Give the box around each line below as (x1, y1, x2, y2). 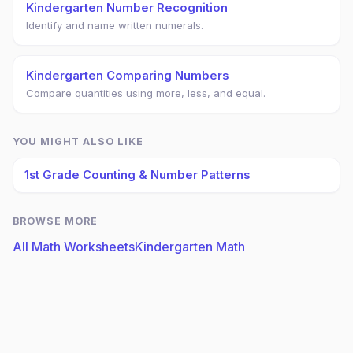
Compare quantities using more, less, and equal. (26, 87, 266, 99)
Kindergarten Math (135, 239, 245, 255)
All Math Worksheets (13, 239, 135, 255)
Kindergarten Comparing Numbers (26, 69, 229, 83)
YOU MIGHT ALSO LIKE (13, 136, 143, 147)
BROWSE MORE (13, 215, 98, 227)
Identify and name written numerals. (26, 19, 203, 32)
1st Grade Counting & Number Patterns (24, 168, 250, 182)
